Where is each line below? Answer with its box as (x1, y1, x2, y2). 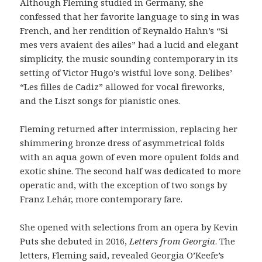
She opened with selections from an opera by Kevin (20, 221, 239, 233)
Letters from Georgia (129, 235, 216, 247)
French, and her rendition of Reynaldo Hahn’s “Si (20, 25, 229, 37)
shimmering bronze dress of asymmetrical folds (20, 137, 225, 149)
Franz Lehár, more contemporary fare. (20, 193, 183, 205)
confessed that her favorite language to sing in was (20, 11, 240, 23)
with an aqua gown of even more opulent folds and (20, 151, 240, 163)
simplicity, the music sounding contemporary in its (20, 53, 239, 65)
